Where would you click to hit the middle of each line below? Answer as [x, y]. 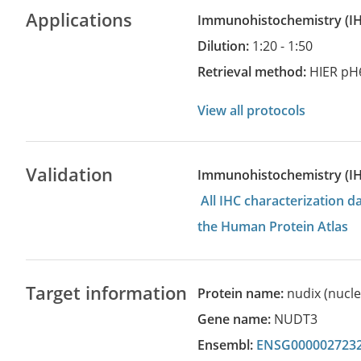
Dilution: [230, 46]
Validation [69, 174]
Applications [79, 19]
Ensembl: [231, 345]
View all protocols [252, 110]
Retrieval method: [258, 72]
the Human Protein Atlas [273, 226]
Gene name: [241, 319]
